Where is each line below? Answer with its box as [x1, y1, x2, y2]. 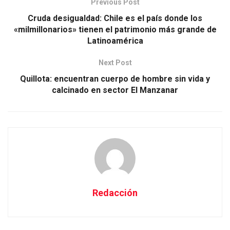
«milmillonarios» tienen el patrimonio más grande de [13, 24, 217, 34]
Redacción [92, 187, 138, 198]
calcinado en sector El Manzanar [52, 85, 178, 95]
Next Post [98, 58, 132, 67]
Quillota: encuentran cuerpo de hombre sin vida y [20, 73, 210, 84]
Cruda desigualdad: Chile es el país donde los [28, 13, 202, 23]
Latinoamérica [87, 35, 143, 46]
